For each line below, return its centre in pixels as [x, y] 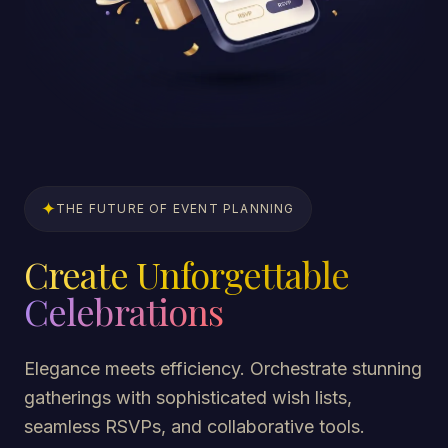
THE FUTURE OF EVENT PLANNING [175, 209]
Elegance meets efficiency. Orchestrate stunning [223, 369]
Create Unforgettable [186, 274]
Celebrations [124, 311]
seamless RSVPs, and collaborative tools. [194, 427]
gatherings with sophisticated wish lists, [188, 398]
